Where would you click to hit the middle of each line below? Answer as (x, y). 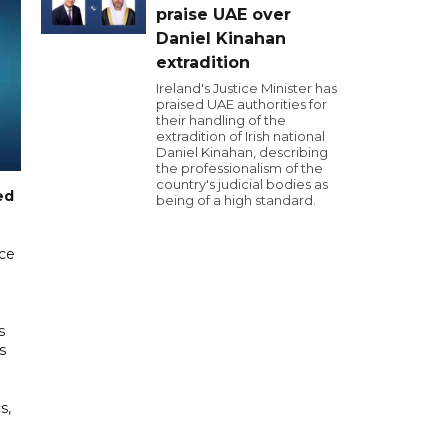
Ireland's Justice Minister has (246, 88)
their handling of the (221, 120)
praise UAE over (223, 14)
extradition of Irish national (240, 136)
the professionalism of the (239, 168)
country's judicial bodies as (242, 184)
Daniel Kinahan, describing (242, 152)
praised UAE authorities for (241, 104)
